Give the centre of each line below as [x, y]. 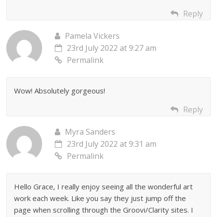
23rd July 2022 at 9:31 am [112, 144]
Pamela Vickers [93, 36]
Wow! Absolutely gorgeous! [60, 90]
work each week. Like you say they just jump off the [100, 198]
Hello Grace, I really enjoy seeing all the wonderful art [104, 186]
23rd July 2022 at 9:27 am [112, 48]
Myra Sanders [90, 132]
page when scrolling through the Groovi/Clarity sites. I [104, 209]
